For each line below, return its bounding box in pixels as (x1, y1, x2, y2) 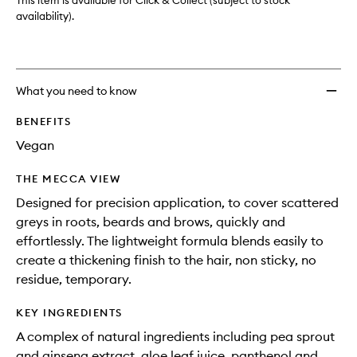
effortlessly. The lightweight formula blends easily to (16, 233, 324, 249)
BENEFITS (16, 115, 71, 128)
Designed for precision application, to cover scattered (16, 194, 339, 211)
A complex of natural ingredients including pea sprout (16, 328, 335, 345)
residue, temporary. (16, 271, 131, 288)
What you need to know (16, 84, 137, 99)
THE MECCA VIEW (16, 172, 120, 186)
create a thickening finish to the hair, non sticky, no (16, 252, 316, 269)
